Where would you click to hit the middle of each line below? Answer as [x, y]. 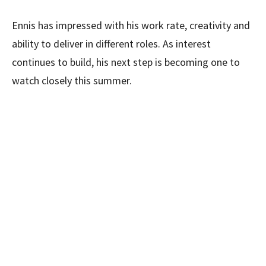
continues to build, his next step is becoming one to [126, 62]
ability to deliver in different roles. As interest [111, 43]
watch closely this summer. [72, 80]
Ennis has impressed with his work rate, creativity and [131, 25]
